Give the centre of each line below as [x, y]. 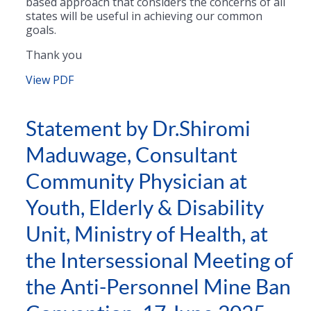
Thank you [54, 54]
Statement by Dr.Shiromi [138, 129]
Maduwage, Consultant [132, 155]
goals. [41, 30]
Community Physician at [136, 182]
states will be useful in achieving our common [144, 16]
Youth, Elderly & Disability [145, 208]
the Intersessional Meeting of [159, 261]
